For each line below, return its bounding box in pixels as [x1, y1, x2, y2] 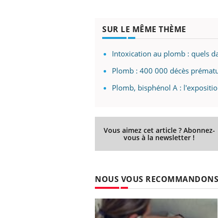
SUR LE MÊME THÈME [102, 24, 186, 35]
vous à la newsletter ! [124, 133, 195, 143]
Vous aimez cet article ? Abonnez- [103, 126, 215, 135]
